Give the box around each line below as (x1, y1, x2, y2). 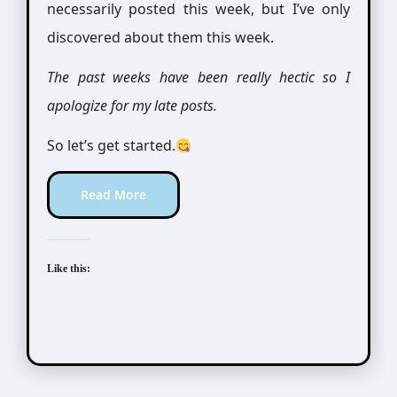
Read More (80, 186, 146, 203)
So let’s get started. (46, 136, 175, 155)
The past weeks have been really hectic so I (46, 67, 351, 87)
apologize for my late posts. (46, 96, 217, 115)
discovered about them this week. (46, 27, 274, 47)
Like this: (46, 262, 90, 275)
